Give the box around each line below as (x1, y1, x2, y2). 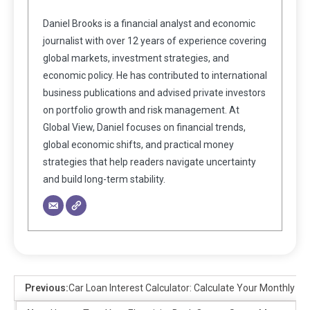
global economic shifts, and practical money (43, 138, 234, 150)
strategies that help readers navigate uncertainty (43, 156, 256, 167)
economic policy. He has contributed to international (43, 69, 267, 81)
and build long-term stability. (43, 173, 165, 185)
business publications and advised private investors (43, 86, 266, 98)
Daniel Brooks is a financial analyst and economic (43, 17, 255, 29)
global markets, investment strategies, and (43, 52, 229, 64)
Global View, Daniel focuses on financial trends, (43, 121, 246, 133)
